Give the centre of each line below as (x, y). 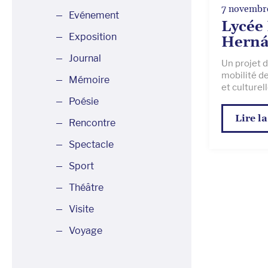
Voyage (86, 231)
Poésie (84, 101)
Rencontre (92, 123)
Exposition (93, 37)
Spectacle (91, 144)
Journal (85, 58)
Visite (81, 209)
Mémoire (89, 80)
